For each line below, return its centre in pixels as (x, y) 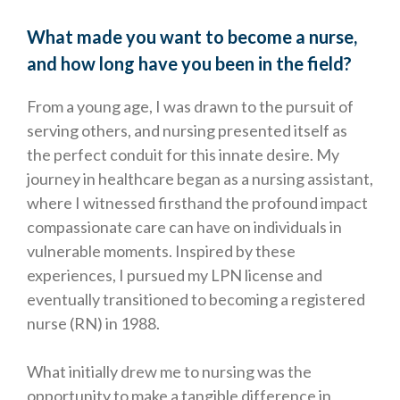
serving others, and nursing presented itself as (187, 131)
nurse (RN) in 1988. (93, 324)
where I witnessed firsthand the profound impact (197, 203)
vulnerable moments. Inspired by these (161, 251)
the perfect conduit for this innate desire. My (183, 155)
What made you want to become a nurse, (192, 37)
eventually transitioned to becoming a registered (196, 300)
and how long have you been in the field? (189, 64)
